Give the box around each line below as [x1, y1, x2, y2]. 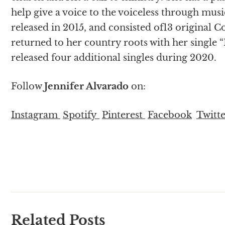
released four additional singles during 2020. [11, 52, 216, 63]
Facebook [148, 109, 192, 121]
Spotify [63, 109, 99, 121]
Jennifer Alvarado [44, 80, 131, 92]
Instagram [11, 109, 60, 121]
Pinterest [102, 109, 145, 121]
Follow [11, 80, 44, 92]
